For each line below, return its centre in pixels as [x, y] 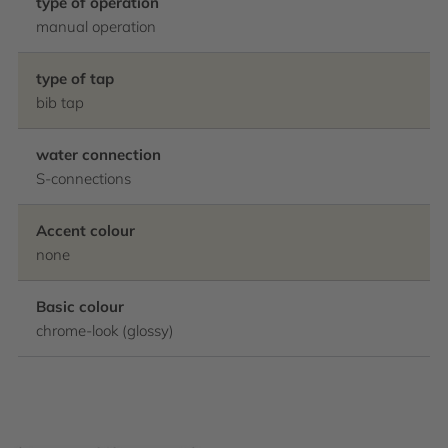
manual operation [96, 26]
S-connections [83, 178]
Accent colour [85, 230]
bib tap [60, 102]
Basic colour [80, 306]
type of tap [75, 78]
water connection [98, 154]
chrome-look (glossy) [105, 330]
